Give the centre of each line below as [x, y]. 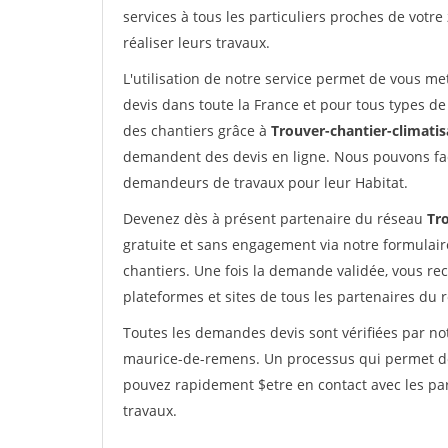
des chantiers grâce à [197, 130]
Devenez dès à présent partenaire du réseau [275, 218]
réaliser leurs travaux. [196, 42]
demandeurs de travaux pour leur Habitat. [265, 182]
